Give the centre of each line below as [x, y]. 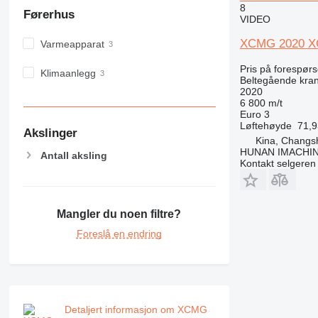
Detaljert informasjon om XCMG [136, 310]
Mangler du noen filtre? [119, 214]
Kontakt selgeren [278, 163]
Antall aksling [73, 156]
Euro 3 [254, 114]
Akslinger [50, 133]
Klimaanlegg [68, 73]
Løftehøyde [265, 125]
